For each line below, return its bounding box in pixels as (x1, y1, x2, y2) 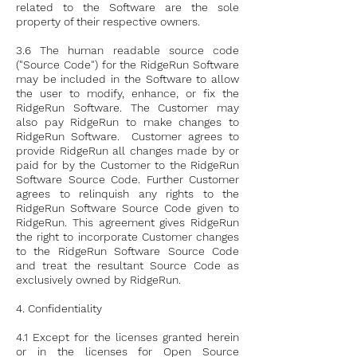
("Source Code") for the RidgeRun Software (16, 58, 239, 71)
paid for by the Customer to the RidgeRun (16, 159, 239, 171)
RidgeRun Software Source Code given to (16, 202, 239, 214)
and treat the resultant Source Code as (16, 259, 239, 272)
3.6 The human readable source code (16, 44, 239, 57)
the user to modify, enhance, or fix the (16, 87, 239, 100)
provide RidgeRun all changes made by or (16, 144, 239, 157)
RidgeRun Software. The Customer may (16, 101, 239, 114)
